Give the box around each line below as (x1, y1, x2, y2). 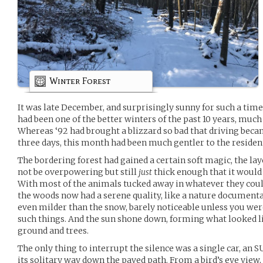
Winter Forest (49, 75, 110, 86)
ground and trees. (18, 225, 89, 236)
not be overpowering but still (18, 166, 139, 177)
